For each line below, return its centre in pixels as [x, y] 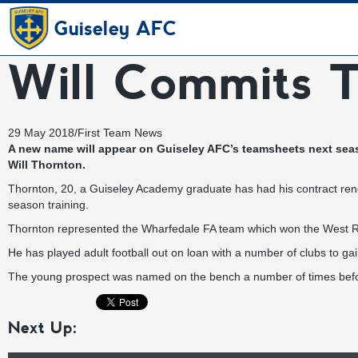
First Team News [120, 133]
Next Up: [43, 328]
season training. [48, 205]
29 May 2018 [41, 133]
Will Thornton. [47, 165]
